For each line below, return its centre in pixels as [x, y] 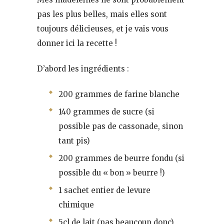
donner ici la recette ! [77, 43]
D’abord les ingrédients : [83, 68]
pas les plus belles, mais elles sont [102, 14]
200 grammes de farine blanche [119, 94]
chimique [76, 204]
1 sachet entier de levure [104, 190]
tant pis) [74, 140]
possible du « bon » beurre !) [112, 172]
